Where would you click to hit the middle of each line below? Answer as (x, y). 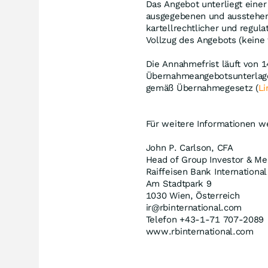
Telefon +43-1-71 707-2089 (205, 220)
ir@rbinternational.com (194, 208)
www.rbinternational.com (200, 232)
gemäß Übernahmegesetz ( (202, 88)
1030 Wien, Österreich (193, 196)
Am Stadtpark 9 (179, 184)
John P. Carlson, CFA (189, 148)
